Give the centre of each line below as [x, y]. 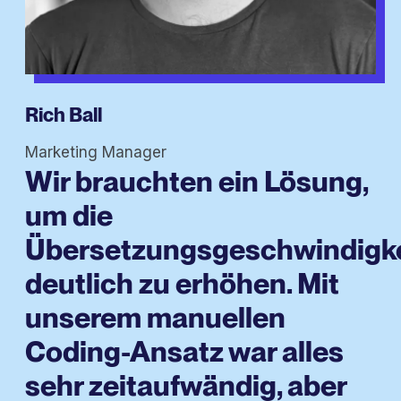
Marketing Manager [96, 153]
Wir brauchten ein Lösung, [196, 182]
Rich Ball [64, 115]
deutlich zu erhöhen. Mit [182, 284]
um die [69, 216]
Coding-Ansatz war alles [184, 352]
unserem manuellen [155, 318]
